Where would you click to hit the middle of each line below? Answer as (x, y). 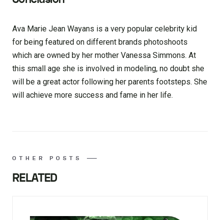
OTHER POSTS (47, 158)
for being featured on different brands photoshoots (100, 42)
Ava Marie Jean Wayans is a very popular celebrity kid (105, 29)
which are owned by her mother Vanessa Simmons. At (104, 55)
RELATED (35, 178)
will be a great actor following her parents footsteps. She (110, 82)
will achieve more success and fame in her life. (93, 95)
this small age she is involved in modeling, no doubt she (108, 69)
